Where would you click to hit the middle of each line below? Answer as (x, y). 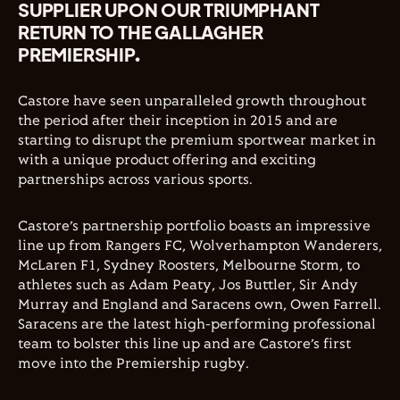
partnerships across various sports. (135, 180)
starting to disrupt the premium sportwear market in (197, 141)
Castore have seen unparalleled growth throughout (192, 101)
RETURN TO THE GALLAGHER (141, 32)
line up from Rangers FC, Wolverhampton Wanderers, (200, 246)
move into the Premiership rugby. (133, 364)
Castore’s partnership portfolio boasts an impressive (194, 226)
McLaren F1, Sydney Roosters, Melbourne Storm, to (189, 266)
